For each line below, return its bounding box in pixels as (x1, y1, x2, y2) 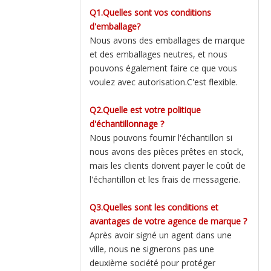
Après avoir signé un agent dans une (90, 229, 232, 241)
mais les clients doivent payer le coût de (90, 160, 246, 171)
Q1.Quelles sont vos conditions (90, 7, 211, 18)
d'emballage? (90, 21, 140, 32)
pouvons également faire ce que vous (90, 62, 237, 74)
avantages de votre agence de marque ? (90, 215, 247, 227)
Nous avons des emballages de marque (90, 34, 245, 46)
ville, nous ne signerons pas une (90, 243, 214, 255)
